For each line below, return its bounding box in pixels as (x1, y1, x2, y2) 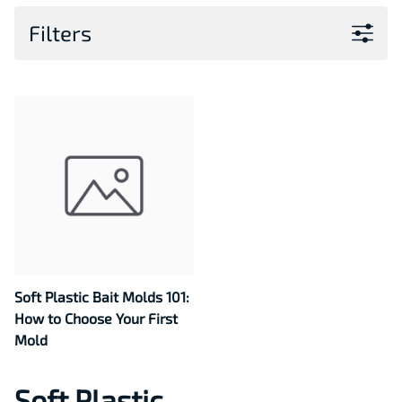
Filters (29, 20, 92, 47)
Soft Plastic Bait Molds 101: (14, 288, 189, 306)
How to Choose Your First (14, 310, 178, 328)
